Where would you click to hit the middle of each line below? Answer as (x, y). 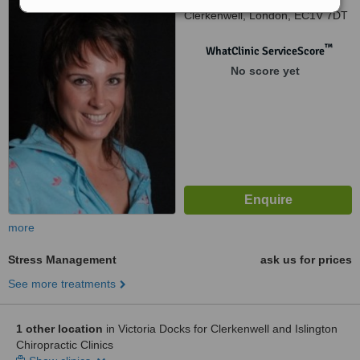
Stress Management (62, 260)
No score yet (265, 71)
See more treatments (62, 284)
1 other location (59, 329)
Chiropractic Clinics (65, 345)
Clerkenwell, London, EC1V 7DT (266, 15)
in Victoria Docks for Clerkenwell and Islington (220, 329)
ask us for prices (306, 260)
